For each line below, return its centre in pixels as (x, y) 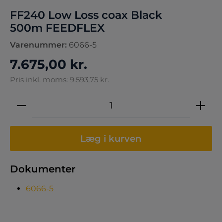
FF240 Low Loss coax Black (86, 15)
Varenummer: (39, 45)
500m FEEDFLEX (57, 28)
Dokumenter (43, 169)
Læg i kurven (111, 139)
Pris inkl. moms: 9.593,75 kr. (59, 80)
